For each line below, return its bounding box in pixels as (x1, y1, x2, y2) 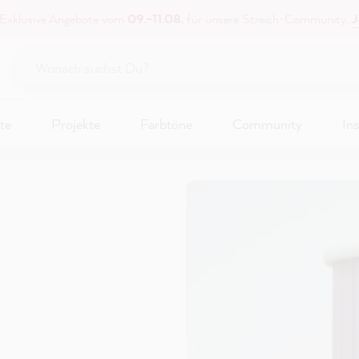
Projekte (51, 115, 100, 133)
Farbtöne (140, 115, 192, 133)
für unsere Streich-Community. (183, 9, 351, 27)
